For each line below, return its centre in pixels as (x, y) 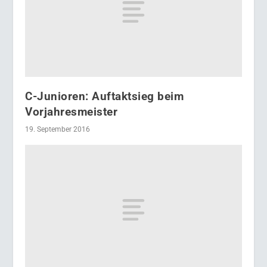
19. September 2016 (58, 129)
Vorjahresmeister (72, 111)
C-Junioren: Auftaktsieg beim (105, 96)
